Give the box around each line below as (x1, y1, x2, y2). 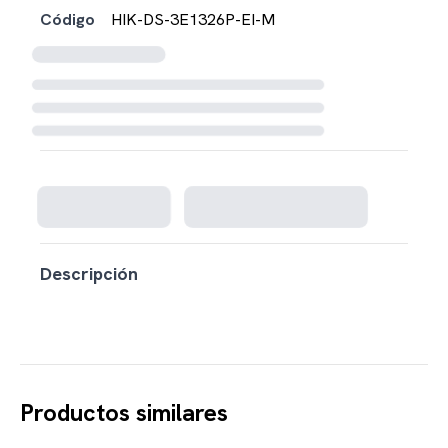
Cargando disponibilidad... (29, 148, 214, 171)
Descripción (40, 261, 138, 285)
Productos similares (20, 396, 228, 428)
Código (40, 8, 95, 30)
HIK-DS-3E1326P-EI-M (111, 8, 275, 30)
